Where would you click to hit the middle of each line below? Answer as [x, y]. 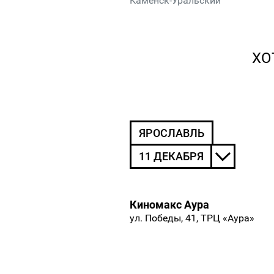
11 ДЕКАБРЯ [171, 157]
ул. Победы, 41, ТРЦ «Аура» [192, 218]
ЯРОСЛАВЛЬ [172, 133]
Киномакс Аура [169, 205]
